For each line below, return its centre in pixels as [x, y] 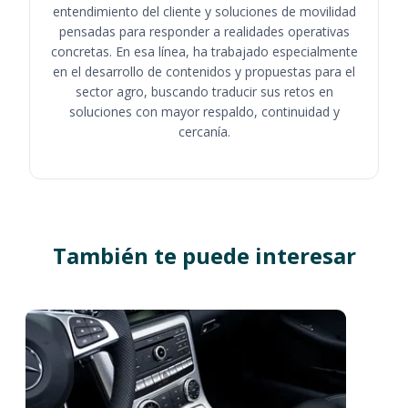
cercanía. [204, 132]
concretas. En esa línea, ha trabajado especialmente [204, 51]
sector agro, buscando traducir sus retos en [204, 92]
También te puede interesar [204, 255]
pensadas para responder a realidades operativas [204, 31]
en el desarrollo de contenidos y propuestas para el [204, 71]
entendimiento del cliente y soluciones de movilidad [204, 11]
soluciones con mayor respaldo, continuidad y [204, 112]
